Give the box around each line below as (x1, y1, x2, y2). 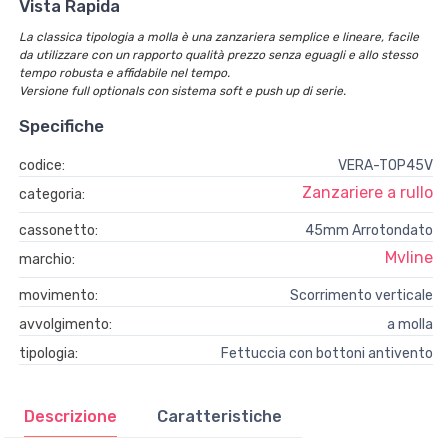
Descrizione (24, 407, 117, 426)
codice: (19, 157, 65, 174)
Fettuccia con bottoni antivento (221, 345, 433, 362)
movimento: (19, 287, 98, 304)
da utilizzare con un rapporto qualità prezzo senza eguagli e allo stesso (19, 48, 418, 62)
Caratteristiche (157, 407, 282, 426)
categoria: (19, 186, 85, 203)
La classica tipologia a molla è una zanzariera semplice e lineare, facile (19, 30, 419, 44)
